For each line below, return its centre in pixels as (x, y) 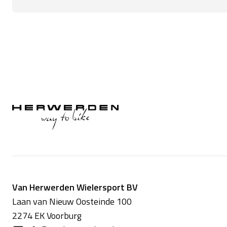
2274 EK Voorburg (47, 216)
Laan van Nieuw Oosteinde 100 (72, 202)
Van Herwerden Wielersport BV (75, 187)
